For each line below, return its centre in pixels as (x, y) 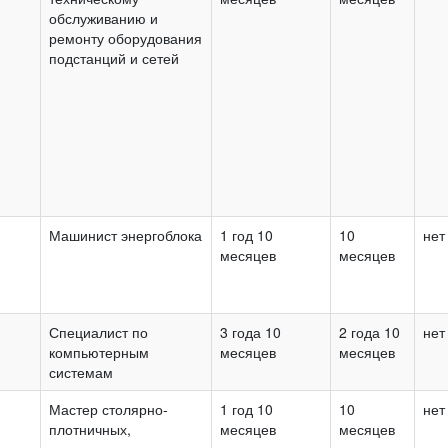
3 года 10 (250, 331)
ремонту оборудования (125, 37)
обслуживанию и (103, 17)
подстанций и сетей (114, 57)
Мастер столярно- (108, 408)
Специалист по (98, 331)
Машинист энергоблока (125, 234)
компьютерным (99, 351)
